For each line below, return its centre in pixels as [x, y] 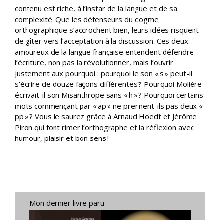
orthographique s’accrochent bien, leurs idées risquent [107, 30]
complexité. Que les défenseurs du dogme [87, 19]
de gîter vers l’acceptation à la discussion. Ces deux [101, 41]
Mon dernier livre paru [67, 203]
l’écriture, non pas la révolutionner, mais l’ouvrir [94, 62]
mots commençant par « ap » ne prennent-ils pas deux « [109, 105]
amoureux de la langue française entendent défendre [104, 51]
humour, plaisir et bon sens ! [62, 138]
